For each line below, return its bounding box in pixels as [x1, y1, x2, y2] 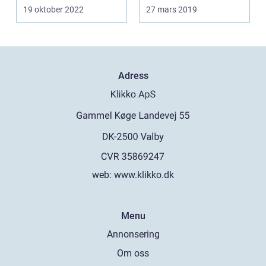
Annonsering [106, 228, 160, 240]
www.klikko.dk [114, 169, 174, 180]
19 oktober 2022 [23, 4, 84, 14]
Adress [118, 69, 148, 81]
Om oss [117, 247, 149, 259]
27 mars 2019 [146, 4, 197, 14]
